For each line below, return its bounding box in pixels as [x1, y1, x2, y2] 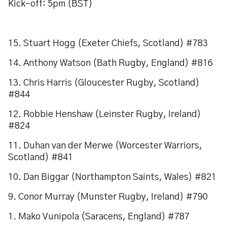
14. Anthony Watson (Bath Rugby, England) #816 [8, 59, 213, 68]
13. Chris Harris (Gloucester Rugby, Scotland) [8, 79, 200, 88]
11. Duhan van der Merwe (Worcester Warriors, [8, 141, 202, 150]
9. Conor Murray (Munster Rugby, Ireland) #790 [8, 193, 208, 202]
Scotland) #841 [8, 153, 73, 162]
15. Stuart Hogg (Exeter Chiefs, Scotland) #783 [8, 39, 208, 48]
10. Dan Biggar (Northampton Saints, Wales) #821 [8, 173, 216, 182]
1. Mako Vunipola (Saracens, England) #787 [8, 212, 190, 221]
